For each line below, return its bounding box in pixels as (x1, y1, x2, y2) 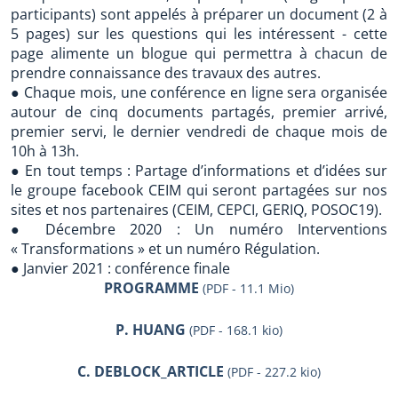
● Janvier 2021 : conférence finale (11, 259, 230, 278)
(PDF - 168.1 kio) (189, 322, 283, 338)
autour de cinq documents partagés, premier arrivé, (11, 102, 387, 122)
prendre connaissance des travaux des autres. (11, 63, 321, 83)
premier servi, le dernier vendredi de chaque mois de (11, 122, 387, 141)
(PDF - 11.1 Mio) (203, 280, 294, 297)
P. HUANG (115, 320, 186, 339)
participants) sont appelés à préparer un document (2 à (11, 4, 387, 24)
